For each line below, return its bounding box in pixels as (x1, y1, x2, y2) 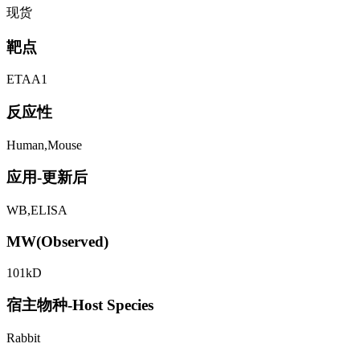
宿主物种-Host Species (6, 297, 153, 314)
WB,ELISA (6, 203, 67, 218)
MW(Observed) (6, 232, 108, 250)
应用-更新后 (6, 169, 88, 186)
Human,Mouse (6, 137, 82, 152)
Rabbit (6, 331, 40, 346)
